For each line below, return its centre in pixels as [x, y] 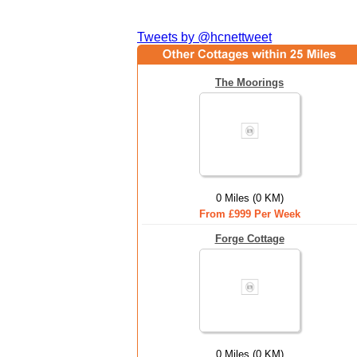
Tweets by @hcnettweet [204, 37]
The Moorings [249, 82]
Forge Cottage [249, 239]
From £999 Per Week [249, 214]
